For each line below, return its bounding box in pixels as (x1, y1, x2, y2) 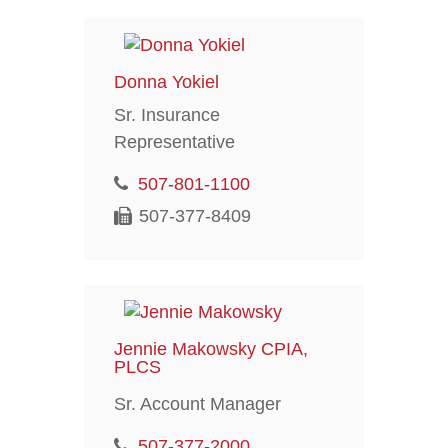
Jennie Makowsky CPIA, (113, 338, 308, 359)
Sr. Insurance (113, 104, 220, 125)
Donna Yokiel (113, 71, 219, 92)
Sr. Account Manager (113, 393, 281, 414)
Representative (113, 131, 235, 152)
